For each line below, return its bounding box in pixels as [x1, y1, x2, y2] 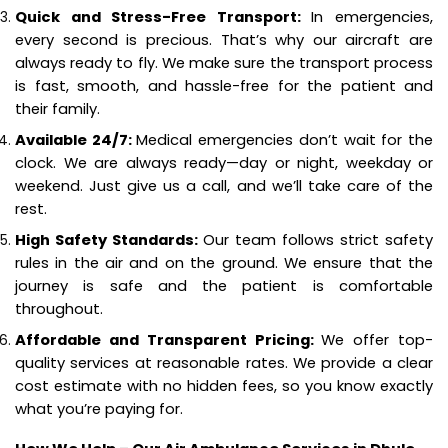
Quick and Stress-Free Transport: [15, 5, 312, 27]
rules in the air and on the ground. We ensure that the [15, 251, 433, 273]
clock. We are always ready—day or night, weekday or [15, 151, 433, 173]
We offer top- [321, 328, 434, 350]
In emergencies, [311, 5, 434, 27]
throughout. [15, 297, 103, 319]
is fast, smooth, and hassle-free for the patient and [15, 74, 433, 96]
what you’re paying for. [15, 397, 183, 419]
